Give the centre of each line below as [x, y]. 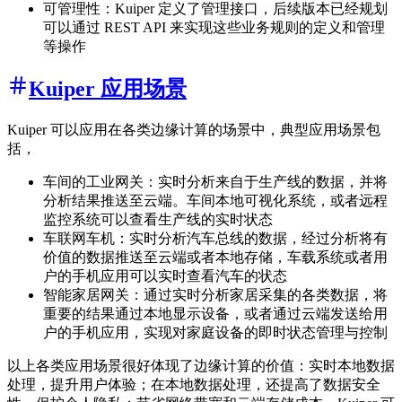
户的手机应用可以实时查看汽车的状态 [165, 275]
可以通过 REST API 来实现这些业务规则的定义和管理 [214, 28]
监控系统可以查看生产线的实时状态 [158, 219]
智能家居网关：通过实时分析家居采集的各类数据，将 [215, 294]
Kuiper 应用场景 [108, 88]
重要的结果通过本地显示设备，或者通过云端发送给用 [215, 313]
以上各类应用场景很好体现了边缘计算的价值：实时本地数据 [201, 365]
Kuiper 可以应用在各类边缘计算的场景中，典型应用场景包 [194, 129]
